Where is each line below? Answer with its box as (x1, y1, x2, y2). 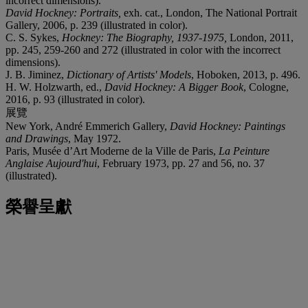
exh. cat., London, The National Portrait (124, 6, 297, 19)
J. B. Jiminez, (5, 68, 67, 80)
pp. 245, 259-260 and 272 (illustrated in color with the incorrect (5, 43, 280, 56)
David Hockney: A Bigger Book (104, 80, 243, 93)
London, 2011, (230, 31, 294, 43)
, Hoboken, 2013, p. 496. (191, 68, 300, 80)
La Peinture (219, 144, 269, 157)
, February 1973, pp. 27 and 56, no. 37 (97, 157, 265, 169)
